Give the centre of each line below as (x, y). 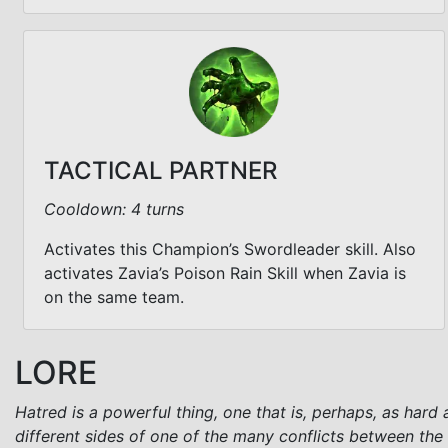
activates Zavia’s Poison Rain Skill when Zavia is (225, 272)
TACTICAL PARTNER (160, 170)
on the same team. (114, 296)
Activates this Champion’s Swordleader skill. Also (230, 248)
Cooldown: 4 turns (114, 208)
